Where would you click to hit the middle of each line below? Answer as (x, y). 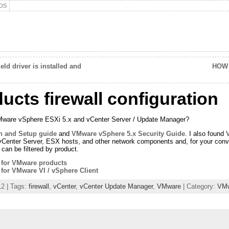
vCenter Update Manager (116, 187)
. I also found (205, 133)
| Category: (199, 187)
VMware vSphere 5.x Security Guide (128, 133)
